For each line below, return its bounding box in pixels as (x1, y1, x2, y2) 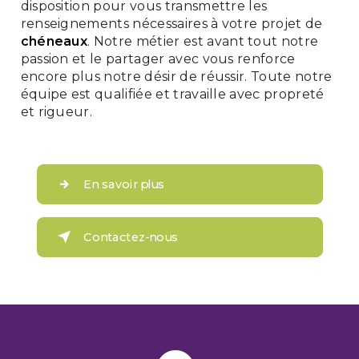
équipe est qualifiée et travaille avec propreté (20, 87, 325, 102)
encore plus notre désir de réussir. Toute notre (20, 69, 333, 84)
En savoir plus (83, 177, 164, 192)
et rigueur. (20, 104, 93, 119)
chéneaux (20, 34, 88, 49)
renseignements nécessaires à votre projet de (20, 16, 323, 31)
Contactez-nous (83, 230, 178, 244)
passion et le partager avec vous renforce (20, 51, 296, 67)
